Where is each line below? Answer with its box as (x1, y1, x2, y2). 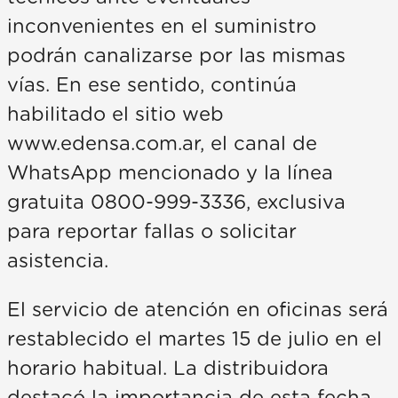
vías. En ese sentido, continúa (7, 75, 297, 95)
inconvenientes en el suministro (7, 16, 316, 36)
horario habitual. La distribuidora (7, 358, 329, 378)
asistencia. (7, 251, 108, 271)
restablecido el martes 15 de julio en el (7, 329, 382, 349)
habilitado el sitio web (7, 104, 224, 124)
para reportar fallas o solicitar (7, 221, 297, 242)
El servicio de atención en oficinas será (7, 299, 388, 320)
